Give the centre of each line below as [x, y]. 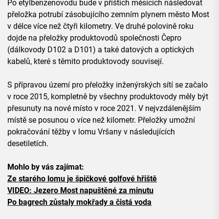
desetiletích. [28, 144]
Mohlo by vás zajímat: [46, 167]
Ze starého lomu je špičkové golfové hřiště [82, 179]
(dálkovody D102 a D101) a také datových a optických [101, 50]
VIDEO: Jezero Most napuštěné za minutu [80, 191]
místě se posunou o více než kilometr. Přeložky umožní [101, 120]
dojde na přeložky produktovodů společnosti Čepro [94, 38]
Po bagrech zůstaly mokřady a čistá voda [79, 202]
